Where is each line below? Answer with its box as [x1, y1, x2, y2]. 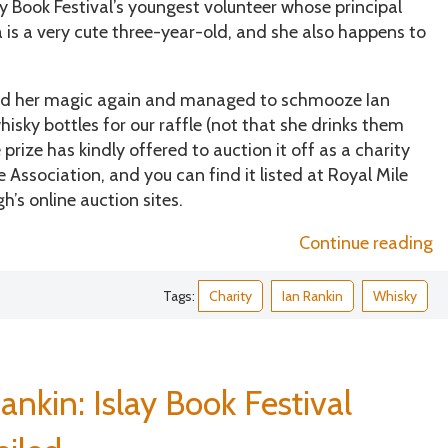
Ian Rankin [281, 286, 343, 305]
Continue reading [298, 231, 433, 254]
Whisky [372, 286, 417, 305]
